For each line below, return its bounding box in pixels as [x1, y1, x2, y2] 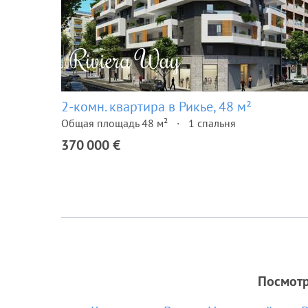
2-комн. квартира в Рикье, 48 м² [61, 98, 252, 115]
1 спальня [188, 116, 236, 130]
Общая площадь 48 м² [61, 116, 168, 130]
